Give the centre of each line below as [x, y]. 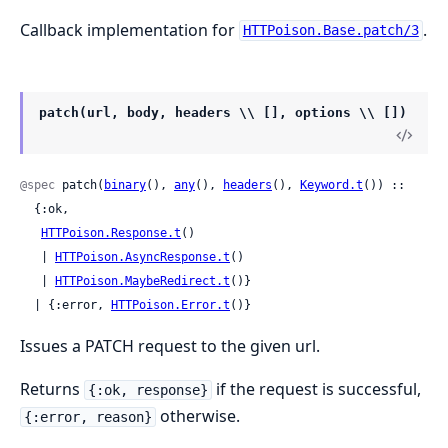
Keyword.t [331, 185]
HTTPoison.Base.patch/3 [330, 30]
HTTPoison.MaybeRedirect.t [142, 281]
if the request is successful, [316, 389]
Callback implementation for [129, 29]
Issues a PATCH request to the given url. [170, 346]
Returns [52, 389]
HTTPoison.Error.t [170, 305]
